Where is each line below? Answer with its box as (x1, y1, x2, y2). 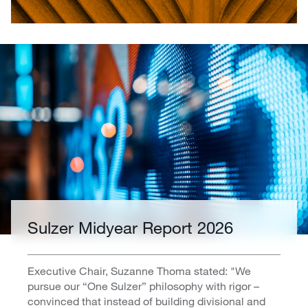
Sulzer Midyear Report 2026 (27, 217, 233, 238)
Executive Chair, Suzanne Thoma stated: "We (27, 264, 251, 278)
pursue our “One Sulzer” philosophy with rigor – (27, 279, 259, 293)
